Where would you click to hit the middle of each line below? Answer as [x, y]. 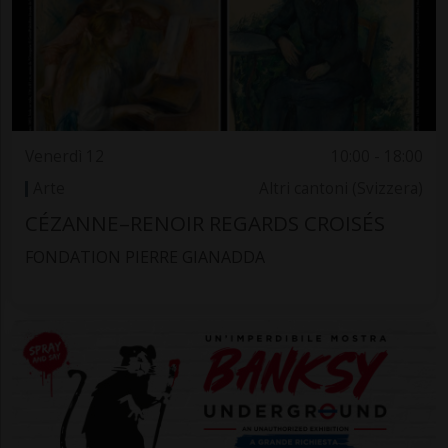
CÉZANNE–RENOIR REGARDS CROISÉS [204, 223]
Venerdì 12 [64, 156]
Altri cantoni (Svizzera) [341, 189]
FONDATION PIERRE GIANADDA [144, 257]
